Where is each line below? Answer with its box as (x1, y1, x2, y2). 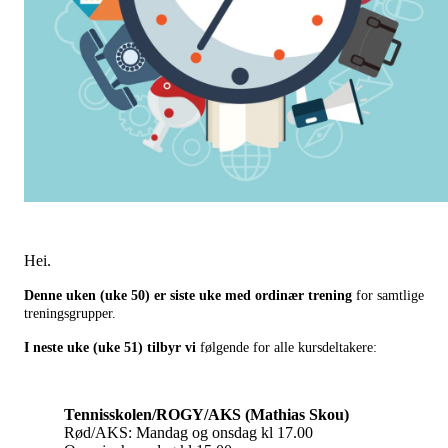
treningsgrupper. (24, 306, 116, 322)
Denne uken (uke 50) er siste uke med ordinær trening (24, 288, 352, 304)
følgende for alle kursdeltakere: (200, 340, 377, 356)
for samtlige (352, 288, 424, 304)
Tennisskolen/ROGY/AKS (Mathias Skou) (64, 406, 349, 424)
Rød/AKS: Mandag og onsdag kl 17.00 (64, 424, 313, 442)
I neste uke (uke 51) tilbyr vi (24, 340, 200, 356)
